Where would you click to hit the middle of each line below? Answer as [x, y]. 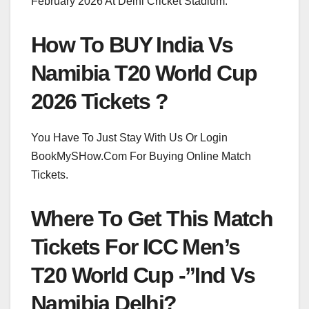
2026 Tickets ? [100, 102]
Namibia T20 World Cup [144, 73]
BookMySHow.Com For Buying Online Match [141, 157]
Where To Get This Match [152, 219]
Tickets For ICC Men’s [136, 247]
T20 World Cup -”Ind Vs [143, 276]
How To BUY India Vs [132, 45]
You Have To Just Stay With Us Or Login [129, 138]
